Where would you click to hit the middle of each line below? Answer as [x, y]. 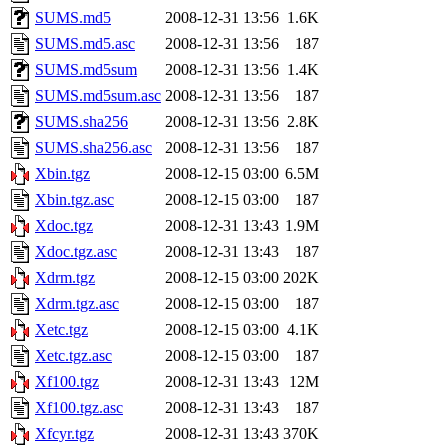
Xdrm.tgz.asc [77, 304]
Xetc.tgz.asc [73, 356]
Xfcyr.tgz [64, 434]
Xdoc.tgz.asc [76, 252]
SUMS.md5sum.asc [98, 96]
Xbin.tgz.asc [74, 200]
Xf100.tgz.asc [79, 408]
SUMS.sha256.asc [93, 148]
